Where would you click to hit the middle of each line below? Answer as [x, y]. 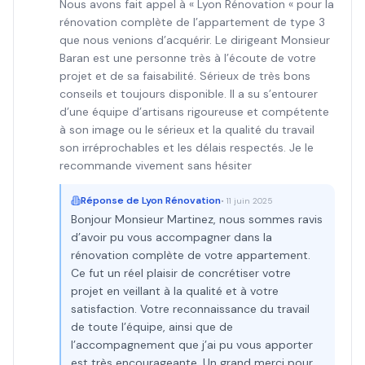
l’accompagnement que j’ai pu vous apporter [192, 345]
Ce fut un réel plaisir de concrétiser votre [181, 273]
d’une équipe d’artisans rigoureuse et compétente [194, 112]
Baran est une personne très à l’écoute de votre [188, 58]
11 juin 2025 [250, 200]
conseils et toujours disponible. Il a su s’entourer [189, 94]
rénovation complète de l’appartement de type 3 [192, 22]
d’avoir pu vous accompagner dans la [172, 237]
